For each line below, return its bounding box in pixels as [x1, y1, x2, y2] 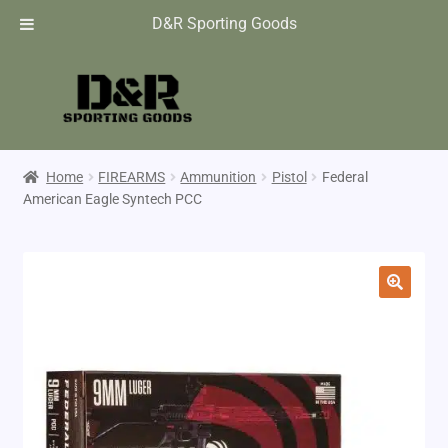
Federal [321, 168, 368, 185]
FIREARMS [98, 168, 166, 185]
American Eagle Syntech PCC [22, 190, 202, 207]
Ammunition [180, 168, 257, 185]
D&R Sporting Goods [151, 14, 297, 33]
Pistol [271, 168, 307, 185]
